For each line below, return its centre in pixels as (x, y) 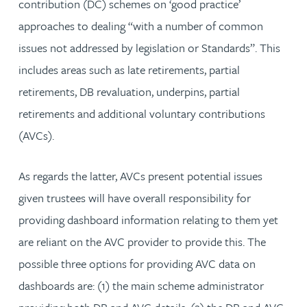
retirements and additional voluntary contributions (142, 113)
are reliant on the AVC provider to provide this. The (142, 241)
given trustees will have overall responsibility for (135, 197)
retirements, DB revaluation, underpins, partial (129, 91)
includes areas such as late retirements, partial (129, 69)
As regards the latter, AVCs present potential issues (140, 175)
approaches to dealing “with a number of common (141, 25)
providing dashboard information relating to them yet (148, 219)
